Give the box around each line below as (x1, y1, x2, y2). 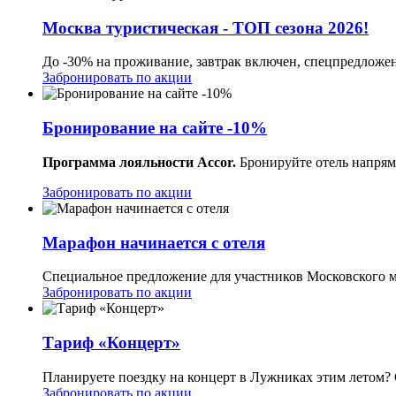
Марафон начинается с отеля (42, 232, 265, 252)
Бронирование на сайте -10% (42, 118, 267, 138)
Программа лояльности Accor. (42, 154, 236, 170)
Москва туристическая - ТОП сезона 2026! (42, 18, 369, 37)
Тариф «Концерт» (42, 332, 180, 352)
